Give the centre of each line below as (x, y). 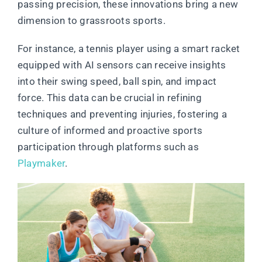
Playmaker (41, 163)
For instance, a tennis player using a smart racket (129, 49)
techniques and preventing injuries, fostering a (122, 114)
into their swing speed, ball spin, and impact (117, 82)
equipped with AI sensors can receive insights (122, 65)
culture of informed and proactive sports (110, 131)
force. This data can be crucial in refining (109, 98)
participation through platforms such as (108, 147)
